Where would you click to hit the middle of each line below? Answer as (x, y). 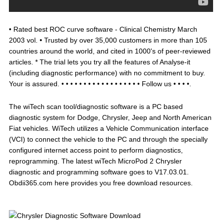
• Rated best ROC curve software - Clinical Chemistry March (103, 29)
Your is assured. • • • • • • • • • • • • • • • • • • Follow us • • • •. (100, 84)
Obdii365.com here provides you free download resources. (101, 183)
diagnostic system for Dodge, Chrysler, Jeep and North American (110, 117)
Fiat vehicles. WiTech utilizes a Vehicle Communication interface (109, 128)
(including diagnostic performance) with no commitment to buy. (107, 73)
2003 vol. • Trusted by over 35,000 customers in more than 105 (108, 40)
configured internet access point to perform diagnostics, (96, 150)
